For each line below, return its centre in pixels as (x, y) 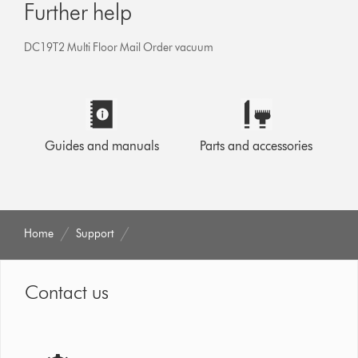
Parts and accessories (257, 145)
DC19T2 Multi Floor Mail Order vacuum (119, 47)
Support (95, 233)
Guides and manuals (101, 145)
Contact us (67, 292)
